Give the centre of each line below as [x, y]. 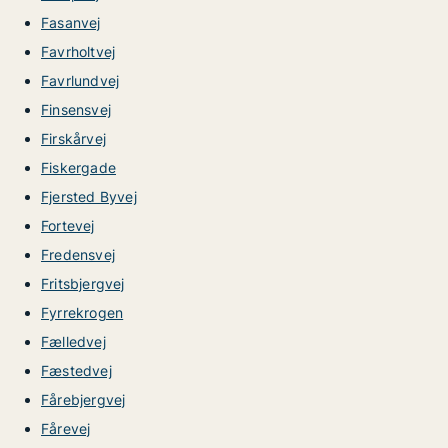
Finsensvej [76, 109]
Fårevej [66, 428]
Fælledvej [73, 341]
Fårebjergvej [83, 399]
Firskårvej [73, 138]
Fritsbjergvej [83, 283]
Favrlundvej [80, 80]
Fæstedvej [76, 370]
